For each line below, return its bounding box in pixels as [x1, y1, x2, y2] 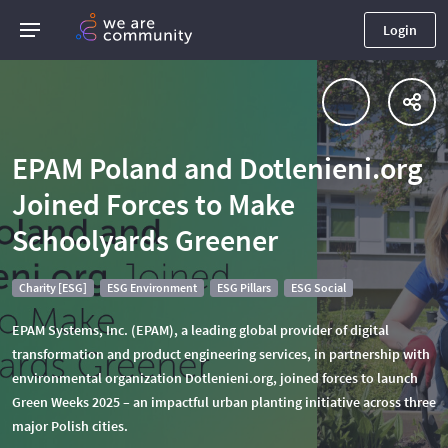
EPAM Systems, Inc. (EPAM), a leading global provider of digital [12, 321, 389, 339]
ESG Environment [107, 280, 197, 295]
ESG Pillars [217, 280, 271, 295]
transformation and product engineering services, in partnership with [12, 345, 430, 363]
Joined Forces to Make [12, 185, 295, 223]
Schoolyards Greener [12, 221, 278, 259]
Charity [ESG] [19, 280, 87, 295]
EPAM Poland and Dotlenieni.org [12, 149, 423, 187]
